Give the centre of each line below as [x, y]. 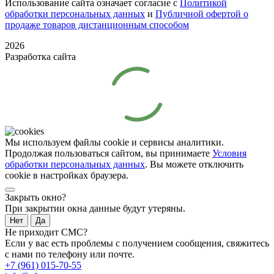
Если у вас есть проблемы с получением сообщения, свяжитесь [137, 243]
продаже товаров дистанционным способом [97, 24]
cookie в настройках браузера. [67, 175]
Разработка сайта [40, 56]
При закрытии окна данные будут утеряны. [95, 208]
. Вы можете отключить [194, 164]
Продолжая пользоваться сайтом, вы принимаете [109, 153]
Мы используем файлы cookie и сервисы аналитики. [114, 142]
